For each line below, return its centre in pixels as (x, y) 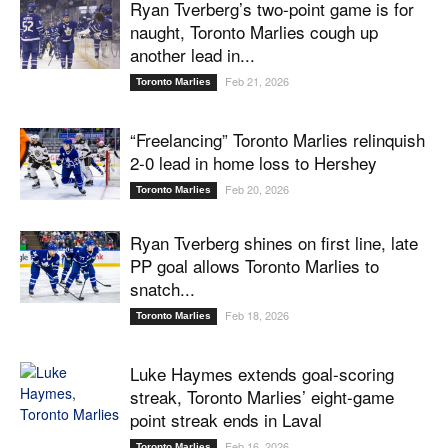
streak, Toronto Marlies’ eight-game (262, 396)
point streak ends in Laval (226, 419)
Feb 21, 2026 (257, 80)
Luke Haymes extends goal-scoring (262, 373)
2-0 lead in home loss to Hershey (253, 162)
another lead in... (192, 54)
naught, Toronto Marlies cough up (254, 31)
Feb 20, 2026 (257, 188)
